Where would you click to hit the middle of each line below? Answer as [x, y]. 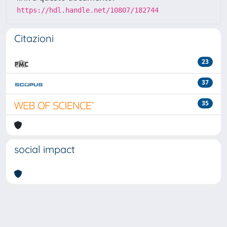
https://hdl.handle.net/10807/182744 [88, 10]
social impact [45, 149]
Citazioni [34, 38]
